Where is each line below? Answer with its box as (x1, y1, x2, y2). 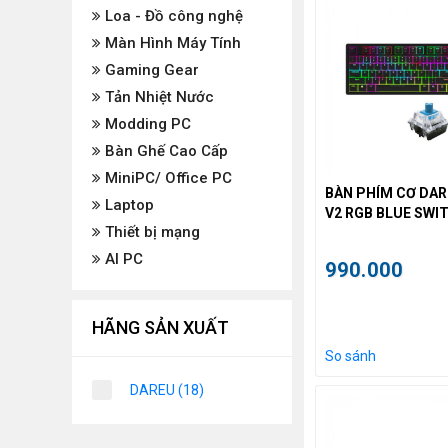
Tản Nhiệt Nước (101, 88, 214, 106)
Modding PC (101, 115, 191, 133)
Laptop (101, 196, 154, 214)
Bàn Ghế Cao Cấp (101, 142, 228, 160)
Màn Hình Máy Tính (101, 34, 241, 52)
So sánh (325, 347, 376, 364)
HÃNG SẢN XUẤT (92, 317, 229, 338)
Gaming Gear (101, 61, 199, 79)
